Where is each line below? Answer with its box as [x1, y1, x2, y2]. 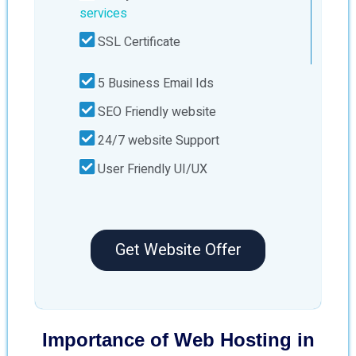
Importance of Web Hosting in [41, 329, 315, 350]
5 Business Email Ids [95, 74, 214, 93]
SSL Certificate [95, 33, 180, 52]
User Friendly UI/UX [95, 160, 207, 179]
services [79, 4, 127, 23]
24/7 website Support [95, 131, 219, 150]
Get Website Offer [114, 238, 242, 261]
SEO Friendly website [95, 103, 216, 122]
